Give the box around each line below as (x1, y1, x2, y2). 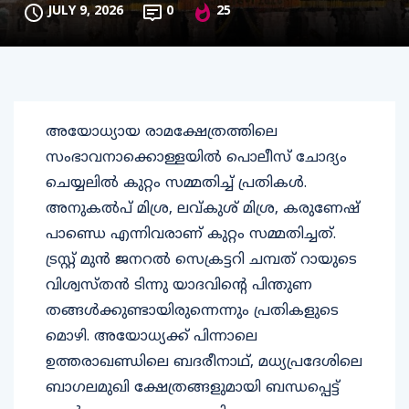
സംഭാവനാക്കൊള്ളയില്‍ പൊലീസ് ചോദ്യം (46, 149, 347, 168)
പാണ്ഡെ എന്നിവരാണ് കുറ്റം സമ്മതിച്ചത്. (46, 225, 336, 245)
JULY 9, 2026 (47, 4, 123, 20)
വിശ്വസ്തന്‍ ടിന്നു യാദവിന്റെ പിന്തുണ (46, 277, 312, 296)
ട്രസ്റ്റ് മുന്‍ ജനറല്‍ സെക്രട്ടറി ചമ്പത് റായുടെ (46, 251, 357, 270)
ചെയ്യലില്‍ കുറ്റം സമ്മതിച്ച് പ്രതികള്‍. (46, 174, 307, 194)
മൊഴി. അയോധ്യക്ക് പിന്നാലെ (46, 328, 257, 347)
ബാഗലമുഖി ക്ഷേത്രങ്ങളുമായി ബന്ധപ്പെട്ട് (46, 379, 340, 398)
